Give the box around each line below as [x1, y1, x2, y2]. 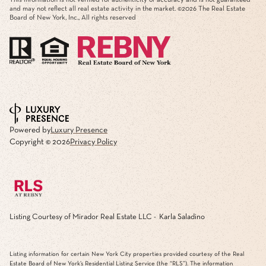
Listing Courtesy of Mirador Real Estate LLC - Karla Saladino [9, 213, 205, 221]
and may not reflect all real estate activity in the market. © [9, 5, 182, 12]
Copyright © [9, 137, 52, 146]
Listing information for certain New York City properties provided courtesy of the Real [9, 251, 244, 257]
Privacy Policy [70, 137, 117, 146]
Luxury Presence [50, 125, 107, 134]
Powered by [9, 125, 50, 134]
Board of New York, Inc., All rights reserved [9, 14, 136, 21]
